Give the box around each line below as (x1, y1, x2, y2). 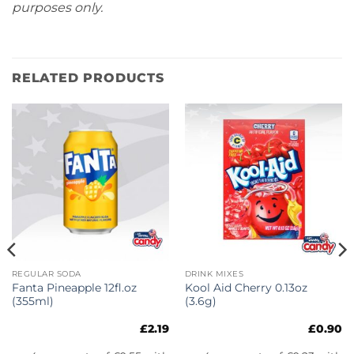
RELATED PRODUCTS (12, 70, 164, 85)
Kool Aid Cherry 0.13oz (184, 281, 307, 294)
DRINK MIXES (184, 268, 244, 279)
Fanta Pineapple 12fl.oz (11, 281, 137, 294)
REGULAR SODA (11, 268, 81, 279)
